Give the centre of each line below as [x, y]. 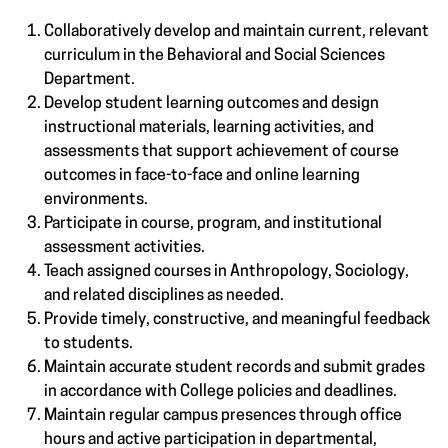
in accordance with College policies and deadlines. [222, 392]
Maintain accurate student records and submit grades [234, 368]
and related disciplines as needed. [165, 296]
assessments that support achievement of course [221, 152]
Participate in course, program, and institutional [213, 224]
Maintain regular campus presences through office [223, 416]
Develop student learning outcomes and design [211, 104]
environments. [97, 200]
